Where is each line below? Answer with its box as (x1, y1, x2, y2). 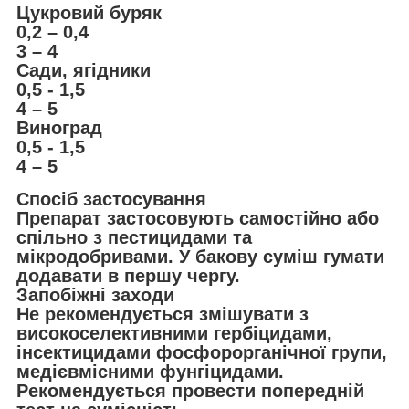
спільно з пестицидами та (16, 227, 252, 248)
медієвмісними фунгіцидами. (16, 362, 284, 383)
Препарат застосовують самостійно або (16, 208, 379, 229)
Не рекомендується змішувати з (16, 304, 309, 325)
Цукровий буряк (16, 2, 162, 23)
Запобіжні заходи (16, 285, 174, 306)
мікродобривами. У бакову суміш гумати (16, 246, 384, 267)
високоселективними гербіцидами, (16, 323, 332, 344)
